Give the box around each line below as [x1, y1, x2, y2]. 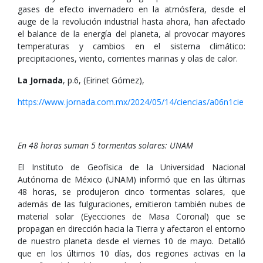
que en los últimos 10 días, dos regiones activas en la [18, 248, 245, 259]
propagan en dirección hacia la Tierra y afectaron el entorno [18, 223, 245, 234]
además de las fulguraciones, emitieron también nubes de [18, 198, 245, 210]
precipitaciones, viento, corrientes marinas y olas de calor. [18, 53, 238, 64]
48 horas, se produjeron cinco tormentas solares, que [18, 186, 245, 197]
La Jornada [18, 75, 63, 86]
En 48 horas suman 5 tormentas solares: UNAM [18, 140, 193, 151]
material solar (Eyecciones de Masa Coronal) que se [18, 211, 245, 222]
